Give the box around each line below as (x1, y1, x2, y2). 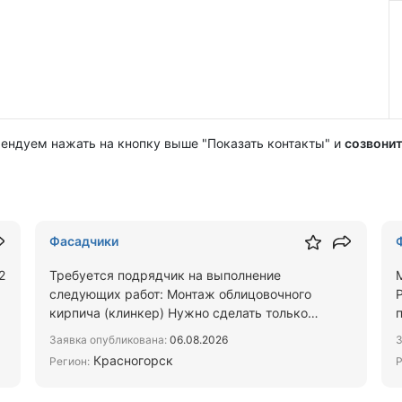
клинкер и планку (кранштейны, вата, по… (49, 324, 310, 339)
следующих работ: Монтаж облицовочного (49, 286, 312, 301)
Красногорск (90, 353, 174, 368)
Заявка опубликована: (49, 333, 168, 346)
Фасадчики (49, 233, 119, 249)
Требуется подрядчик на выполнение (49, 267, 282, 283)
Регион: (49, 354, 91, 368)
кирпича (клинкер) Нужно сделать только (49, 305, 309, 320)
